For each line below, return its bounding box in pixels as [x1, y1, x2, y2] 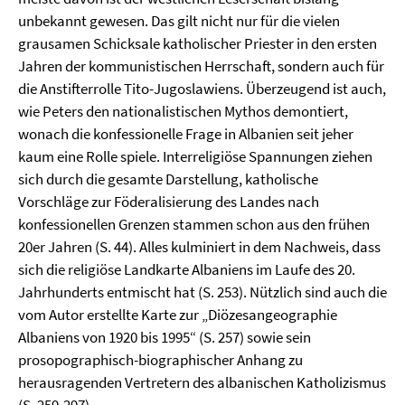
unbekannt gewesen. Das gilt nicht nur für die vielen [18, 11, 340, 31]
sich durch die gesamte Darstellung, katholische [18, 169, 318, 189]
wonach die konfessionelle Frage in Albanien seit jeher [18, 124, 353, 144]
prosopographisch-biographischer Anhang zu [18, 350, 303, 370]
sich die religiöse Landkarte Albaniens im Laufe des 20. [18, 259, 355, 279]
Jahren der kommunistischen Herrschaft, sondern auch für [18, 56, 384, 76]
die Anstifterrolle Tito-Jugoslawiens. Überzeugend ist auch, [18, 79, 386, 99]
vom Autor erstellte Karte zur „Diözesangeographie [18, 305, 337, 325]
